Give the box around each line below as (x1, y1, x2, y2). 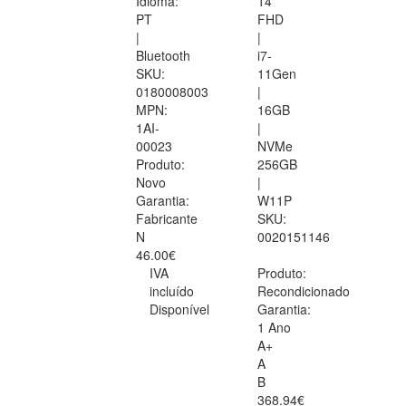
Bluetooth (136, 46, 190, 65)
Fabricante (136, 209, 198, 228)
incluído (150, 282, 194, 301)
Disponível (150, 300, 209, 319)
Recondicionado (257, 282, 350, 301)
